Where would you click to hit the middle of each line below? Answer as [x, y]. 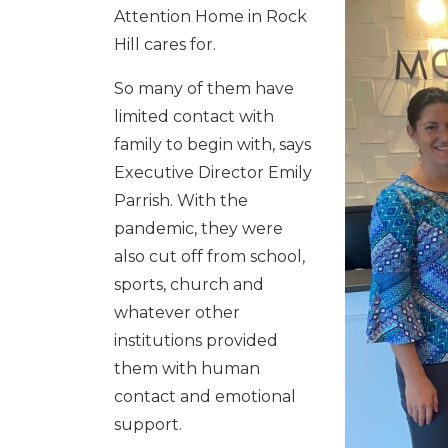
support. [148, 424]
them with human [187, 368]
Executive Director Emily [213, 172]
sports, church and [189, 284]
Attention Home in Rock [210, 16]
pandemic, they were [198, 228]
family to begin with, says [212, 144]
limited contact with [194, 116]
